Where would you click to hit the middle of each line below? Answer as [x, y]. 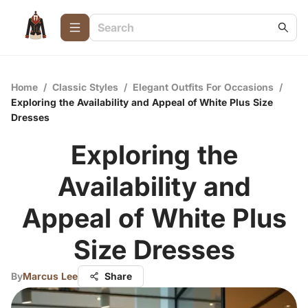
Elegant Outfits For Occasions [203, 87]
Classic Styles [85, 87]
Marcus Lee [50, 276]
